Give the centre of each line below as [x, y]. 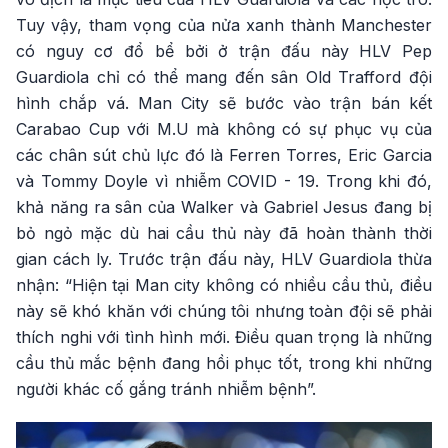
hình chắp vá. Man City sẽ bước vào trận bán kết [224, 103]
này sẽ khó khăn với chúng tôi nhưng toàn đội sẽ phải [224, 311]
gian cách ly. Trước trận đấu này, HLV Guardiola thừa [224, 259]
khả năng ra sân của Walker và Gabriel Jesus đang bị [224, 207]
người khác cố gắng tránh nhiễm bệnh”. [166, 389]
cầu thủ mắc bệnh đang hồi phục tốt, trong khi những [224, 363]
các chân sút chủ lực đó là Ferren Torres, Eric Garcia [224, 155]
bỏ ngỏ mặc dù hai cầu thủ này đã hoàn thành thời [224, 233]
